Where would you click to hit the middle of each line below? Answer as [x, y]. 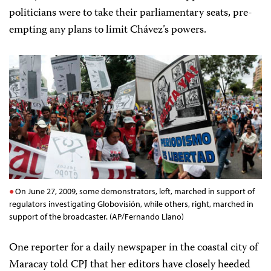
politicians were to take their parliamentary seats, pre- [131, 14]
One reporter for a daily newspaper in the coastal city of [133, 248]
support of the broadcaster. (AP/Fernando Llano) [96, 216]
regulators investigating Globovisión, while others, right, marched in [131, 204]
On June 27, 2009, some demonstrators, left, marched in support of [135, 191]
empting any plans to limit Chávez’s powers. [108, 31]
